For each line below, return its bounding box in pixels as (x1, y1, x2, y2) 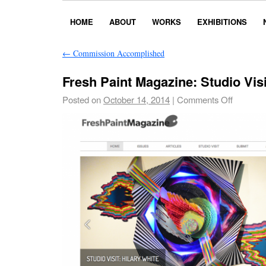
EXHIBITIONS (197, 16, 247, 28)
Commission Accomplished (71, 47, 164, 59)
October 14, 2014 (103, 93, 170, 106)
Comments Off (177, 93, 233, 106)
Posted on (62, 93, 101, 106)
